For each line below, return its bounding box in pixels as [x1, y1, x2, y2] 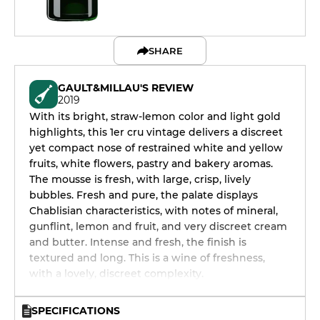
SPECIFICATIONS [31, 304, 120, 317]
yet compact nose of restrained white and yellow [29, 141, 283, 154]
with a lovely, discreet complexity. [29, 267, 204, 280]
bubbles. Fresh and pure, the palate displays [29, 189, 258, 201]
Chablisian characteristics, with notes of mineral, [29, 204, 278, 217]
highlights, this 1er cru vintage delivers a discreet [29, 126, 283, 139]
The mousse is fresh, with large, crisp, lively [29, 173, 251, 186]
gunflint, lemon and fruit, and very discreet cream [29, 220, 287, 233]
